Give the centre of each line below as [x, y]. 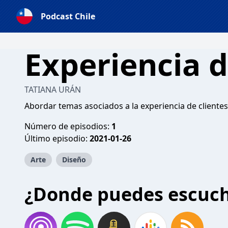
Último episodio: [57, 138]
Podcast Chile [68, 16]
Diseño [74, 160]
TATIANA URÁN [53, 90]
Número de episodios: [68, 126]
